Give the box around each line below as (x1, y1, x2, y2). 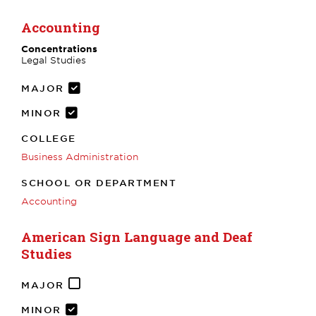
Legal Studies (21, 54, 86, 66)
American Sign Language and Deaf (21, 227, 253, 245)
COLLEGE (21, 132, 76, 144)
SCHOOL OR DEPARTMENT (21, 176, 176, 188)
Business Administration (21, 150, 138, 162)
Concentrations (21, 42, 97, 54)
